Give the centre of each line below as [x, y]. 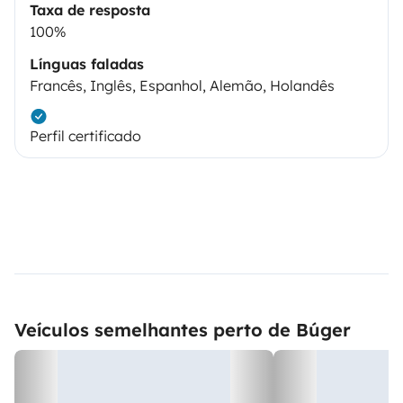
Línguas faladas [87, 63]
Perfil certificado [85, 135]
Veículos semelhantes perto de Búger [183, 329]
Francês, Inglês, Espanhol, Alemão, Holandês [182, 85]
